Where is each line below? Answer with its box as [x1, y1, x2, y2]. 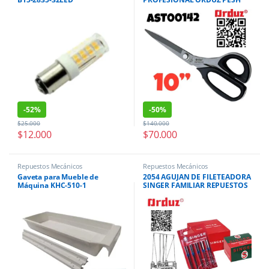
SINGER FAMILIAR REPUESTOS [143, 180, 248, 191]
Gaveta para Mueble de [17, 172, 99, 183]
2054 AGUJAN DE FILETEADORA [143, 172, 251, 183]
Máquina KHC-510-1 [17, 180, 86, 191]
